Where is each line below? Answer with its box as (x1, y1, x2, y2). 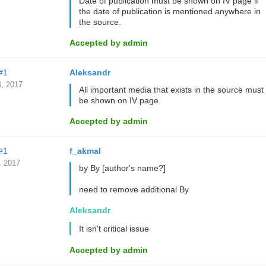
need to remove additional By (78, 185, 189, 194)
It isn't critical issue (78, 224, 149, 233)
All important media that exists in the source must (78, 85, 264, 94)
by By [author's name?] (78, 163, 166, 173)
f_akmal (69, 146, 101, 156)
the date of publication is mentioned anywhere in (78, 7, 261, 16)
